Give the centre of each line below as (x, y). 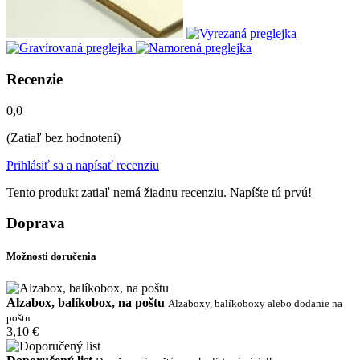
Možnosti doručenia (51, 256)
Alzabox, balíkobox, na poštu (86, 302)
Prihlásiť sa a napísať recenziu (83, 165)
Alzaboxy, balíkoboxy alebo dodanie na (255, 303)
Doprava (36, 223)
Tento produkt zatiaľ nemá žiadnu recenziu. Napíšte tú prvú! (159, 192)
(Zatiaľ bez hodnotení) (63, 137)
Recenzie (35, 79)
